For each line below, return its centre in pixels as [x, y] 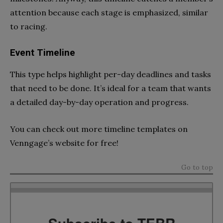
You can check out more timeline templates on [99, 129]
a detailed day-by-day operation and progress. [99, 102]
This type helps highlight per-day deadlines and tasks [111, 74]
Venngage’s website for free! [64, 143]
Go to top [197, 167]
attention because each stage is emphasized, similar [109, 12]
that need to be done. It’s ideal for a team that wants [111, 88]
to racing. [29, 26]
